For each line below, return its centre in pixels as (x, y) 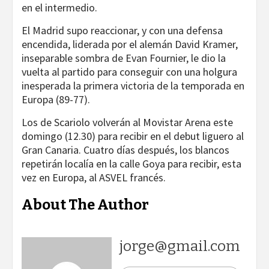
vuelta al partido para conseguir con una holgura (129, 71)
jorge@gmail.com (180, 246)
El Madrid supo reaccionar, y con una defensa (122, 30)
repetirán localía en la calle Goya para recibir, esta (131, 163)
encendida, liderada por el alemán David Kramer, (130, 44)
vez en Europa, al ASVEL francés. (94, 177)
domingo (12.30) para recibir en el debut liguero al (133, 136)
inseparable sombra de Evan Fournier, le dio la (124, 58)
